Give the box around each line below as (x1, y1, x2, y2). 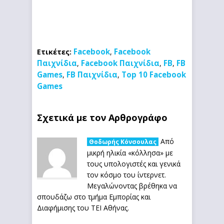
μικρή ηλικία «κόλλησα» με (87, 148, 173, 157)
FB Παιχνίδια (66, 69, 117, 79)
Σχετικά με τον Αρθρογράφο (37, 111, 167, 123)
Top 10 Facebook (121, 69, 186, 79)
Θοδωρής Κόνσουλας (89, 137, 156, 146)
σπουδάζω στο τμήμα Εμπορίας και (37, 192, 150, 201)
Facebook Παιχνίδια (81, 58, 159, 68)
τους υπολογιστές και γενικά (87, 159, 180, 168)
